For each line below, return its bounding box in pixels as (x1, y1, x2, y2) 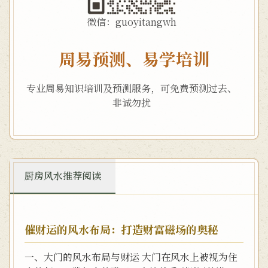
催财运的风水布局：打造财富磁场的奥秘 (25, 221, 218, 237)
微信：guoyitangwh (87, 15, 176, 29)
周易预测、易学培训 (59, 47, 209, 71)
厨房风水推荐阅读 (25, 169, 101, 182)
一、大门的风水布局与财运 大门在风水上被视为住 (25, 250, 237, 264)
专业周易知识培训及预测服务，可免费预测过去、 (26, 81, 237, 95)
